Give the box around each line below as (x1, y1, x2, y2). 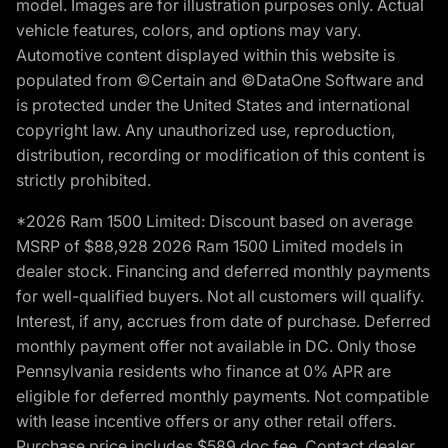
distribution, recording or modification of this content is (16, 145, 425, 166)
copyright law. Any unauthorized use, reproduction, (16, 120, 395, 141)
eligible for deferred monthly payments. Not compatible (16, 386, 429, 407)
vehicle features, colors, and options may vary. (16, 20, 361, 41)
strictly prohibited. (16, 170, 151, 191)
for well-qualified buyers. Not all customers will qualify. (16, 286, 424, 307)
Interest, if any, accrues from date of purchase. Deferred (16, 311, 431, 332)
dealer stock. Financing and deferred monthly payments (16, 261, 430, 282)
